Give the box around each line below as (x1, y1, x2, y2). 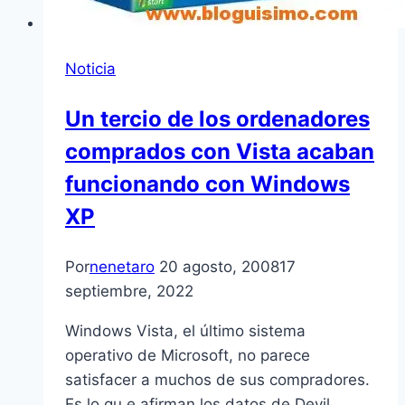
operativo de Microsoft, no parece (65, 345, 310, 364)
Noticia (65, 59, 116, 78)
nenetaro (89, 257, 155, 276)
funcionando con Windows (65, 170, 350, 197)
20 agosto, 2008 (159, 257, 279, 276)
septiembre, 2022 (65, 281, 193, 300)
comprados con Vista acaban (65, 137, 374, 165)
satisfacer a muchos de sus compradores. (65, 370, 370, 389)
